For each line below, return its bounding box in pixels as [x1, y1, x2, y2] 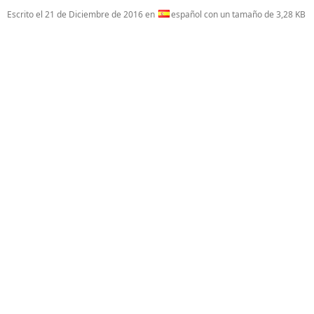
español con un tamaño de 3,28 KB [171, 8, 306, 20]
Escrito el [7, 8, 45, 20]
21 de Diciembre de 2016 [45, 8, 143, 20]
